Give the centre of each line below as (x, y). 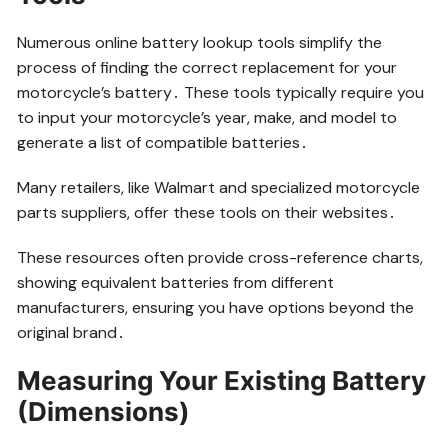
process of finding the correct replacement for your (207, 67)
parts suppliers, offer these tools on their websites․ (207, 212)
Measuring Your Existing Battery (222, 380)
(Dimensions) (104, 411)
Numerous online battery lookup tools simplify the (200, 42)
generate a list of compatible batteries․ (163, 142)
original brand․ (71, 332)
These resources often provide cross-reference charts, (220, 257)
